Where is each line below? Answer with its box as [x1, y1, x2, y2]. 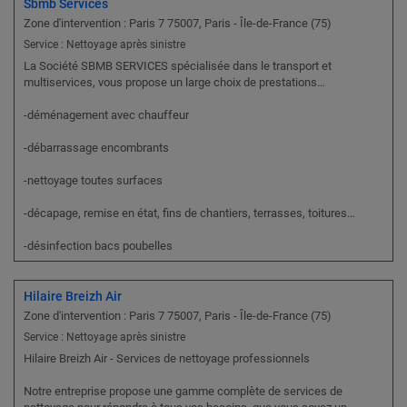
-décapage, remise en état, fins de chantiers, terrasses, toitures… [24, 206, 355, 221]
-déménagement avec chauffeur [24, 108, 189, 123]
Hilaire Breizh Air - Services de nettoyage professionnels [24, 352, 310, 366]
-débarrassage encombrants [24, 141, 169, 155]
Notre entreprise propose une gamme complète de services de [24, 384, 342, 399]
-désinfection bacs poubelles [24, 239, 173, 253]
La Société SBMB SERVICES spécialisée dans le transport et [24, 59, 332, 74]
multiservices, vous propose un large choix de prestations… [24, 75, 325, 90]
